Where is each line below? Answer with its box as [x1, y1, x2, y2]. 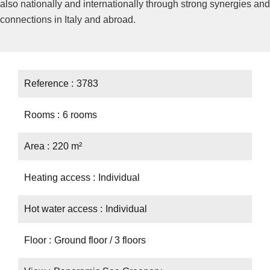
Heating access [24, 172, 93, 183]
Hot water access [24, 204, 100, 214]
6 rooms [63, 110, 97, 120]
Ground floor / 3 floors [54, 235, 146, 245]
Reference [24, 78, 71, 89]
